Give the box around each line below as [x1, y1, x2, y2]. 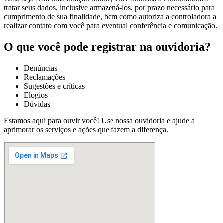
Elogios [24, 90, 48, 99]
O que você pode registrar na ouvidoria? [4, 40, 211, 53]
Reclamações [24, 72, 65, 81]
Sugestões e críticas [24, 81, 85, 90]
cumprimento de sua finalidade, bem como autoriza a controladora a [4, 12, 216, 21]
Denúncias [24, 63, 57, 72]
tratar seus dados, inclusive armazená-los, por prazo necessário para [4, 3, 215, 12]
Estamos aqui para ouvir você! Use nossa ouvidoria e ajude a [4, 116, 195, 125]
